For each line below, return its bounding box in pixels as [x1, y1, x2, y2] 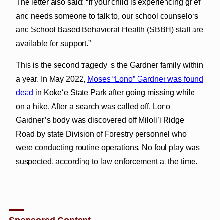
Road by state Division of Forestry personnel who [15, 129, 187, 138]
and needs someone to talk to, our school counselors [15, 11, 198, 20]
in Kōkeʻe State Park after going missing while [33, 88, 195, 97]
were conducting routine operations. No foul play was [15, 143, 200, 152]
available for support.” [15, 39, 91, 48]
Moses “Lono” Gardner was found [87, 74, 203, 83]
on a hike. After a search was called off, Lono [15, 102, 170, 110]
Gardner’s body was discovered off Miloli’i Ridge [15, 115, 184, 124]
